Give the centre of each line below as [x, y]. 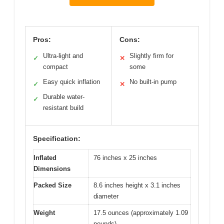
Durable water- [64, 96]
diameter [106, 196]
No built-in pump [153, 81]
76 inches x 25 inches [125, 157]
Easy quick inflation [71, 81]
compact [55, 66]
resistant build [63, 107]
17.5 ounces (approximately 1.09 [141, 212]
